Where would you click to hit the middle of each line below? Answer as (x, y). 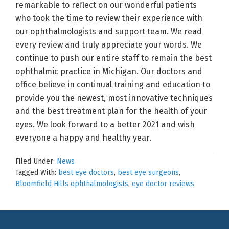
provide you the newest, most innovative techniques (114, 98)
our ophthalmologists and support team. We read (109, 31)
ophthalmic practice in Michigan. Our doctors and (109, 71)
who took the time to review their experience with (109, 18)
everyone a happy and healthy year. (83, 138)
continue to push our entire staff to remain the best (113, 58)
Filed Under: (36, 161)
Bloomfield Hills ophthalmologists (72, 184)
